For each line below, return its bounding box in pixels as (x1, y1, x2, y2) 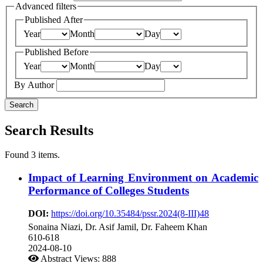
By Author (14, 79, 56, 90)
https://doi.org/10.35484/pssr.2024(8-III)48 (51, 208, 209, 218)
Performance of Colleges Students (28, 184, 189, 197)
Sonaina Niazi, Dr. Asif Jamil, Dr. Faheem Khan (28, 221, 207, 232)
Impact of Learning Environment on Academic (28, 171, 258, 184)
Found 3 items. (5, 150, 60, 160)
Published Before (25, 47, 89, 58)
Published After (25, 15, 83, 25)
